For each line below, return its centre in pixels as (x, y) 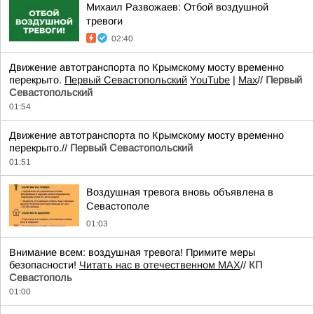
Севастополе (118, 206)
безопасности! (44, 265)
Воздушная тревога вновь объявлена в (180, 192)
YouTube (210, 80)
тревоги (104, 21)
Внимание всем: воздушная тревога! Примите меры (132, 252)
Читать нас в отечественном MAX (160, 265)
